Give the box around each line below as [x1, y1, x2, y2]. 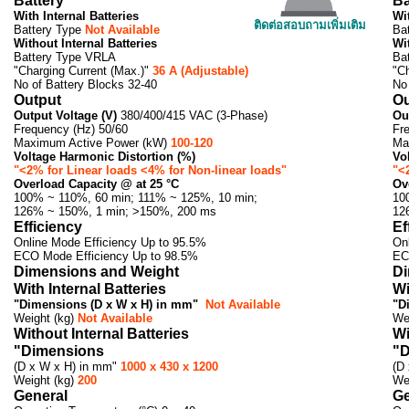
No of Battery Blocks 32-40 [14, 77, 157, 91]
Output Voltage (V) [14, 108, 117, 122]
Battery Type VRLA [14, 49, 116, 64]
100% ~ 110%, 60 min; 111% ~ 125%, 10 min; [14, 190, 257, 204]
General [14, 387, 68, 404]
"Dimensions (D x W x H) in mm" [14, 297, 205, 311]
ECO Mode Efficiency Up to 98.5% [14, 248, 198, 263]
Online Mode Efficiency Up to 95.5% [14, 235, 206, 249]
